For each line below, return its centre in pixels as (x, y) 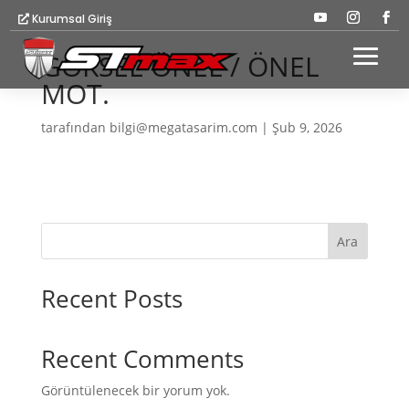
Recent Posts (111, 299)
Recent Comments (142, 359)
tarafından (75, 127)
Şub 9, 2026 (307, 127)
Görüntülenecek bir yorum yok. (135, 390)
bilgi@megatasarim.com (183, 127)
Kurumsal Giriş (73, 18)
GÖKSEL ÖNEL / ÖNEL (180, 66)
